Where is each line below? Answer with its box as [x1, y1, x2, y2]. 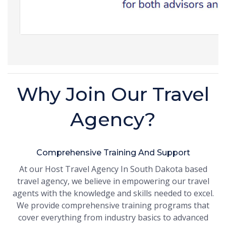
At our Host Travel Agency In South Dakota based [19, 163, 207, 175]
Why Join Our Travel [17, 82, 209, 106]
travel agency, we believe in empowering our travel [17, 176, 209, 187]
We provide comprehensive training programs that [17, 200, 209, 211]
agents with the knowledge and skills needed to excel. [12, 188, 214, 199]
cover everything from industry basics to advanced [18, 212, 208, 223]
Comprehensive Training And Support [36, 148, 190, 158]
